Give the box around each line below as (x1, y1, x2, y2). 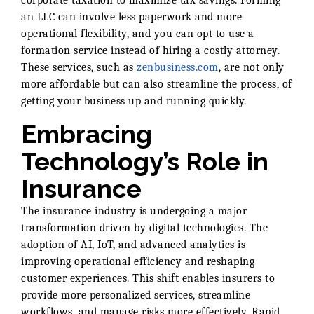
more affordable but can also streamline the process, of (21, 77, 292, 90)
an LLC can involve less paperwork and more (21, 10, 242, 23)
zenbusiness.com (137, 60, 219, 74)
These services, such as (21, 60, 137, 74)
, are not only (218, 60, 285, 74)
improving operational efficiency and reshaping (21, 254, 254, 268)
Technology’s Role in (21, 146, 268, 176)
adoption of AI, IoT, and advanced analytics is (21, 238, 245, 251)
